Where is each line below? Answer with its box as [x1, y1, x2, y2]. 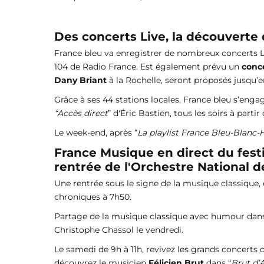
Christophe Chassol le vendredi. [54, 224, 183, 235]
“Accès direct [54, 107, 108, 118]
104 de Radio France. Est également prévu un [54, 61, 242, 72]
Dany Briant [54, 74, 107, 85]
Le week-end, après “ [54, 127, 137, 138]
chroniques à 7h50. [54, 191, 131, 202]
